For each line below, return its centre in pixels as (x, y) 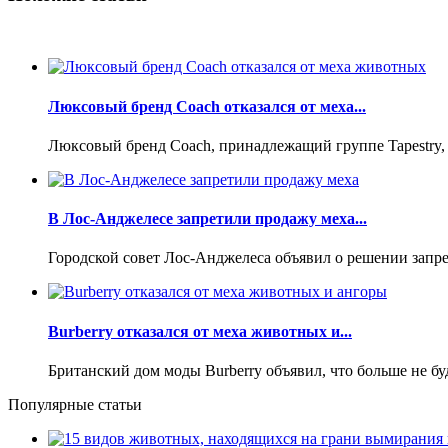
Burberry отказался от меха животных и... (200, 331)
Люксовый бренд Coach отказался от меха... (207, 106)
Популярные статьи (75, 404)
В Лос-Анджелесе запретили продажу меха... (207, 219)
